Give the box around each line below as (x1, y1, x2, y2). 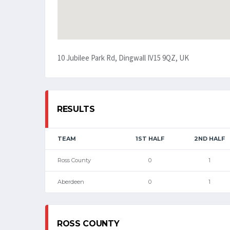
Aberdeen (57, 178, 84, 185)
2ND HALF (194, 135, 225, 142)
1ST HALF (135, 135, 164, 142)
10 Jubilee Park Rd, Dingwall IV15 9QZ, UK (57, 53, 189, 64)
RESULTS (57, 104, 95, 114)
